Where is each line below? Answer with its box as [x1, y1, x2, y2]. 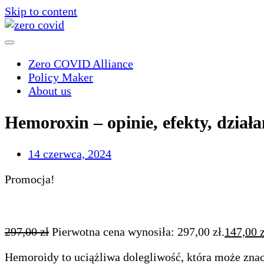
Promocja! [5, 172, 55, 186]
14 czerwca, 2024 [28, 147, 111, 160]
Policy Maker [28, 71, 93, 84]
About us [28, 84, 71, 97]
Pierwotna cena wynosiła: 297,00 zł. [52, 225, 225, 238]
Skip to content [5, 5, 77, 18]
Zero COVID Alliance [28, 57, 133, 70]
